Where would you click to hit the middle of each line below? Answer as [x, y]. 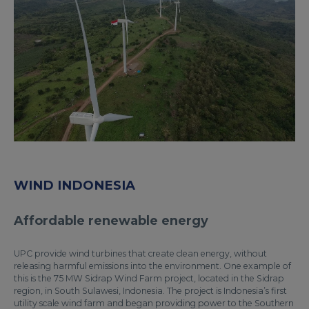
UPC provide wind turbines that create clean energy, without [140, 254]
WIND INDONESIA [74, 186]
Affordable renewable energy [111, 221]
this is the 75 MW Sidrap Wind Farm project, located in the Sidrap [149, 279]
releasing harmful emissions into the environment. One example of [152, 266]
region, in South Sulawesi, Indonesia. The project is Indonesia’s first [150, 291]
